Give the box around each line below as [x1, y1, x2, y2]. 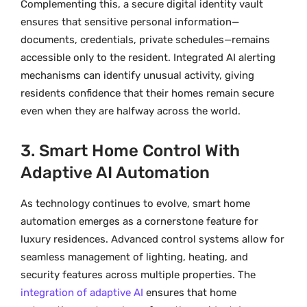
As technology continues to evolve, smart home [21, 197, 250, 210]
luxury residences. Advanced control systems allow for [21, 233, 284, 246]
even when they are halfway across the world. [21, 105, 241, 118]
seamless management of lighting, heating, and [21, 251, 248, 264]
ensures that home [143, 286, 236, 299]
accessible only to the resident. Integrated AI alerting [21, 51, 275, 64]
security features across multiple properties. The [21, 269, 256, 282]
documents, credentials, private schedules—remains [21, 34, 270, 47]
